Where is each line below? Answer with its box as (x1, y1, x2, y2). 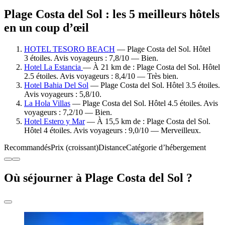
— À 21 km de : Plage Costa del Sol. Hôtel (83, 62, 220, 71)
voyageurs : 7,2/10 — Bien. (24, 107, 112, 117)
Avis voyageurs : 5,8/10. (24, 89, 101, 98)
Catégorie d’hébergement (126, 143, 206, 152)
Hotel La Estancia (24, 62, 83, 71)
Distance (98, 143, 126, 152)
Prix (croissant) (51, 143, 98, 152)
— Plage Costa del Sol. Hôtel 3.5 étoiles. (88, 80, 220, 89)
